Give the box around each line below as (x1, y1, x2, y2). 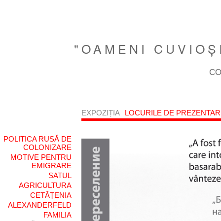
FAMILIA (43, 210, 72, 219)
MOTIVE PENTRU (10, 152, 72, 161)
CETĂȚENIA (30, 190, 72, 199)
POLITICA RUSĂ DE (3, 134, 72, 143)
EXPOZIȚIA (81, 109, 120, 117)
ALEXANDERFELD (8, 200, 72, 209)
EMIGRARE (32, 161, 72, 170)
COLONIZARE (23, 143, 72, 151)
